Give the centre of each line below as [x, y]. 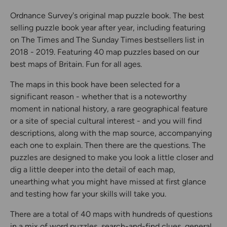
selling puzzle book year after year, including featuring [108, 28]
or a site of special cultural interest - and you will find [106, 121]
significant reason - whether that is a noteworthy [98, 97]
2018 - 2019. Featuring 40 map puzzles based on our [105, 52]
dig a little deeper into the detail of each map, [93, 170]
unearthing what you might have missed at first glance [108, 182]
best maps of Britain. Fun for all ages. [76, 64]
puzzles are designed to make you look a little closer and [112, 158]
